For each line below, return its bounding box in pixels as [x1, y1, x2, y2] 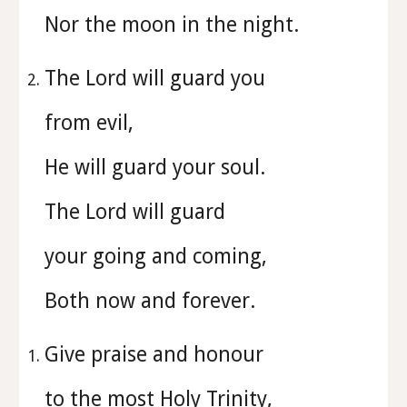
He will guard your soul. [45, 155, 272, 179]
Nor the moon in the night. [45, 13, 300, 36]
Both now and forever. [45, 289, 256, 313]
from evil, [45, 111, 140, 134]
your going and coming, [45, 244, 273, 268]
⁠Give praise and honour [45, 342, 270, 366]
